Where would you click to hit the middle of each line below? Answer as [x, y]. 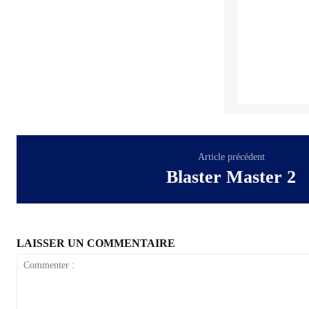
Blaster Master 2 [231, 177]
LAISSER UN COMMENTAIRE [96, 243]
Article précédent [231, 157]
